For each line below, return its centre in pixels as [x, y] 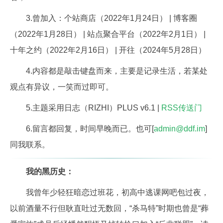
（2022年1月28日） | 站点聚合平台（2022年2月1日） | [108, 34]
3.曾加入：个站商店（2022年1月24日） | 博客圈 [111, 18]
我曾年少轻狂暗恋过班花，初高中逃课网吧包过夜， [117, 192]
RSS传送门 [182, 108]
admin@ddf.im [179, 129]
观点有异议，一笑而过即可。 [62, 87]
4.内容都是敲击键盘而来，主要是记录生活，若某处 [117, 71]
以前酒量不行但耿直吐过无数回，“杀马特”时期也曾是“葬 [109, 208]
